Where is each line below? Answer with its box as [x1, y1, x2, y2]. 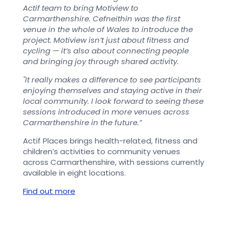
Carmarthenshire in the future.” [23, 117, 142, 128]
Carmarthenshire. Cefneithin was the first [23, 13, 180, 24]
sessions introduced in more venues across [23, 106, 189, 117]
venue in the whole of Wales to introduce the [23, 24, 193, 35]
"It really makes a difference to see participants [23, 74, 201, 85]
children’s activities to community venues [23, 146, 180, 157]
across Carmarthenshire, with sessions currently [23, 157, 204, 167]
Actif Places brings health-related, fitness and [23, 135, 197, 146]
